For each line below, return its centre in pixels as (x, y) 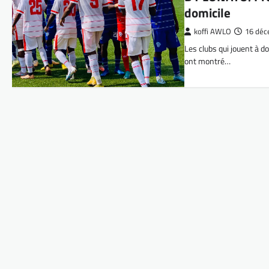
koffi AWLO (213, 32)
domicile (208, 13)
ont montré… (208, 62)
